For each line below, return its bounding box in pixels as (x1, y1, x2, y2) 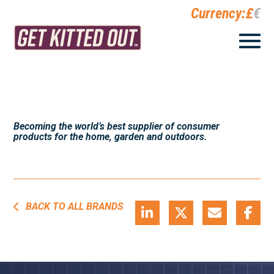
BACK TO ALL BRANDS (26, 201, 124, 212)
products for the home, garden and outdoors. (13, 131, 208, 143)
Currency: (190, 5, 246, 22)
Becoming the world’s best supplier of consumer (13, 120, 220, 132)
